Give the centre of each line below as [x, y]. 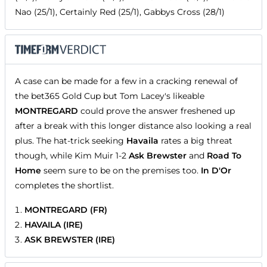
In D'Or [216, 171]
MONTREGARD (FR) [66, 210]
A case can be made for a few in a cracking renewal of [126, 81]
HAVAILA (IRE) [54, 225]
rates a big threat [195, 141]
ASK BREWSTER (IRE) [70, 240]
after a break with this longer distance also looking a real [133, 126]
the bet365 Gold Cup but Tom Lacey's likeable [110, 96]
